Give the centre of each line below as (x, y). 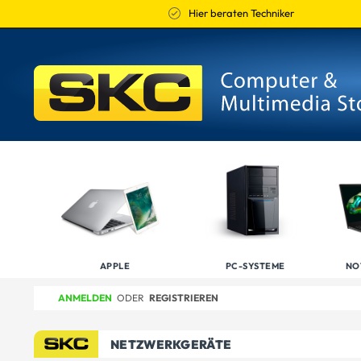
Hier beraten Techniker (242, 13)
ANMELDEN (85, 298)
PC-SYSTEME (255, 266)
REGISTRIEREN (184, 298)
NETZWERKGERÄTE (171, 344)
